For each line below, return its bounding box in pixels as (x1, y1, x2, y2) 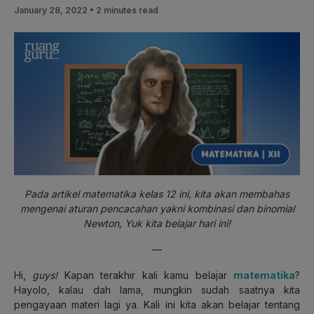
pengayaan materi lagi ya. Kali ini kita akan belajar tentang (14, 298, 300, 310)
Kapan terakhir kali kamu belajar (64, 268, 234, 281)
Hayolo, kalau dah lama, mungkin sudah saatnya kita (14, 283, 300, 296)
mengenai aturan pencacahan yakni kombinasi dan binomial (20, 202, 294, 214)
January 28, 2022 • (14, 4, 96, 15)
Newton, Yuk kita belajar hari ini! (83, 217, 231, 229)
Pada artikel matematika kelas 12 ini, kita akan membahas (25, 187, 289, 200)
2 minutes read (96, 4, 158, 15)
